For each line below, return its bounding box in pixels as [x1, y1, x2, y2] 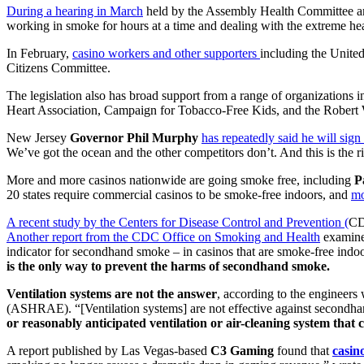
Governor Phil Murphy [70, 130, 198, 145]
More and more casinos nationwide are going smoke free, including [6, 172, 354, 187]
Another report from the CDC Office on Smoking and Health [6, 229, 320, 244]
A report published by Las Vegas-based [6, 343, 210, 357]
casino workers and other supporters [72, 45, 260, 60]
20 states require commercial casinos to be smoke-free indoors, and [6, 187, 351, 201]
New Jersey [6, 130, 70, 145]
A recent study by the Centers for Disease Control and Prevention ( [6, 214, 349, 229]
